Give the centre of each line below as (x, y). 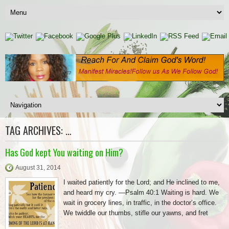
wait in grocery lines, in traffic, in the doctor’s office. (140, 202)
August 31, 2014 (38, 167)
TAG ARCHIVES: (35, 130)
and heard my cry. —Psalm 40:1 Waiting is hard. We (141, 192)
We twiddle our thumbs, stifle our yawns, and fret (136, 213)
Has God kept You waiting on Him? (64, 152)
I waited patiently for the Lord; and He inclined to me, (142, 182)
